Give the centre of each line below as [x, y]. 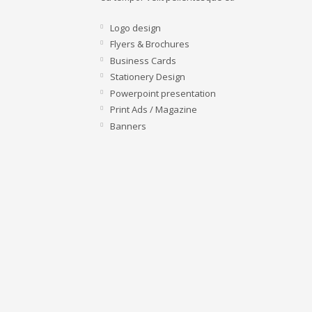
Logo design [135, 28]
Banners [128, 126]
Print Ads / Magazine [154, 109]
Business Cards [143, 60]
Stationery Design [148, 76]
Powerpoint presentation [163, 93]
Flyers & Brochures [150, 44]
